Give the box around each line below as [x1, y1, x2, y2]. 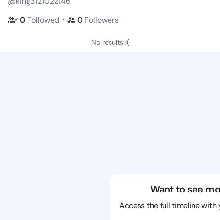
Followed [27, 14, 59, 25]
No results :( [91, 38, 129, 47]
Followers [84, 14, 119, 25]
